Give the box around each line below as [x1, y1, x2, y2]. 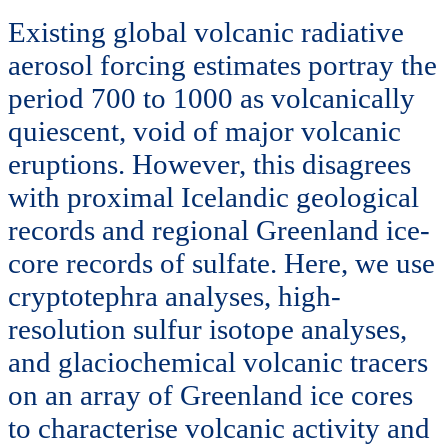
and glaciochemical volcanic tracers [8, 345, 428, 378]
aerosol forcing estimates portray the [8, 48, 437, 81]
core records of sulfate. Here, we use [8, 246, 435, 279]
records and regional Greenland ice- [8, 213, 430, 246]
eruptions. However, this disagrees [8, 147, 411, 180]
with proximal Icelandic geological [8, 180, 419, 213]
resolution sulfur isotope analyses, [8, 312, 407, 345]
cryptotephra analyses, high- [8, 279, 341, 312]
